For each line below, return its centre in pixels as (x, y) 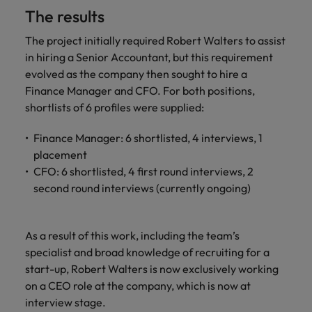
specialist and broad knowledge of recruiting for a (147, 252)
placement (60, 155)
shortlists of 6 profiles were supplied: (115, 107)
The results (65, 16)
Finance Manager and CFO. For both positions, (140, 91)
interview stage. (67, 302)
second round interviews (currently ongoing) (142, 188)
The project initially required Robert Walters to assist (155, 40)
